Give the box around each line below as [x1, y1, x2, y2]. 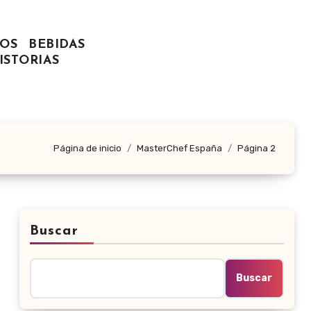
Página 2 [237, 143, 276, 154]
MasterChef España [137, 143, 222, 154]
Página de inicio [53, 143, 121, 154]
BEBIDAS [28, 38, 85, 52]
